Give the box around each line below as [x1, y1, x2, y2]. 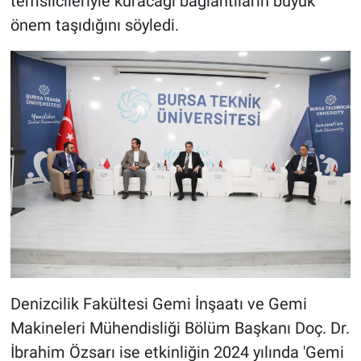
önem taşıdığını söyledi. [10, 15, 179, 35]
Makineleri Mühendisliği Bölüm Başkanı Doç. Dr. [10, 317, 350, 338]
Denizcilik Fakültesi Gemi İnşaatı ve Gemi [10, 293, 307, 313]
